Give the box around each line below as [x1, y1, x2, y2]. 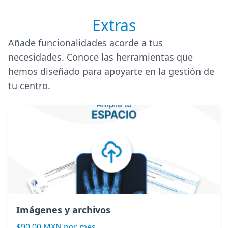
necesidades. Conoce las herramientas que [8, 51, 193, 64]
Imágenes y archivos [16, 204, 110, 216]
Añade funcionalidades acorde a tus [8, 37, 163, 49]
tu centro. [8, 79, 50, 92]
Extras [92, 15, 136, 36]
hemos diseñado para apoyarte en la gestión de [8, 65, 214, 78]
